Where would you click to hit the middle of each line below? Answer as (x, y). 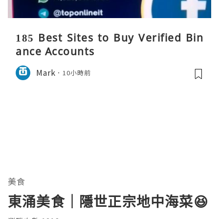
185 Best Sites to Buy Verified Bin (109, 37)
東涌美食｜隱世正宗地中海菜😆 (108, 201)
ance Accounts (55, 51)
